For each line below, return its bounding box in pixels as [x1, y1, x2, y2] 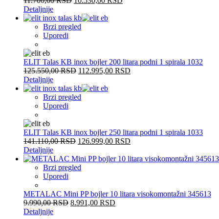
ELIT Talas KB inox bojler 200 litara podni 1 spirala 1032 [23, 57, 203, 66]
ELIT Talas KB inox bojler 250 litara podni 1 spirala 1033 [23, 128, 203, 136]
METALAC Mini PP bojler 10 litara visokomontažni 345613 [23, 189, 211, 198]
